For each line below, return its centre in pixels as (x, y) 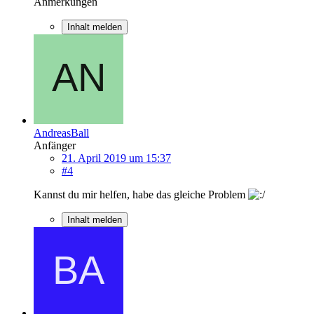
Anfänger (55, 145)
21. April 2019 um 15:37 (116, 158)
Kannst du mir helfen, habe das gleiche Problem (141, 194)
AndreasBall (61, 132)
